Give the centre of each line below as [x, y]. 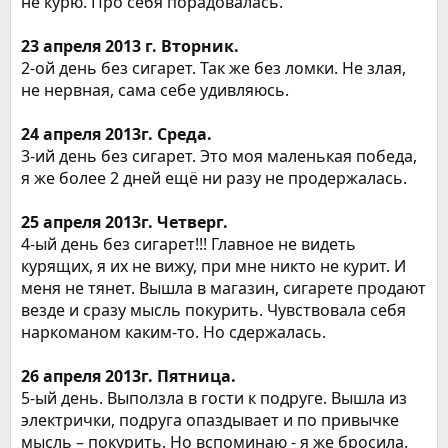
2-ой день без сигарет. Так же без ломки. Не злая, [213, 68]
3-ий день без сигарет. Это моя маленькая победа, [219, 156]
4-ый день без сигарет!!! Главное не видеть [188, 244]
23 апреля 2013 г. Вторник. [130, 46]
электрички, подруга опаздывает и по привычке [210, 420]
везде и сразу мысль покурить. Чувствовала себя [213, 310]
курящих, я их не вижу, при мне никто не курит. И [213, 266]
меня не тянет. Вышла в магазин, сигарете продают [223, 288]
